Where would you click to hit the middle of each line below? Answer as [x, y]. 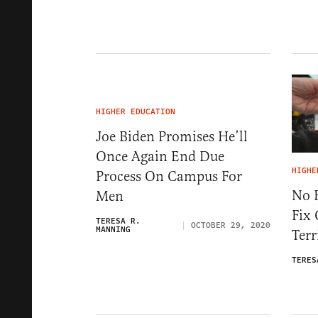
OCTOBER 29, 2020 [231, 226]
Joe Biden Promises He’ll [172, 137]
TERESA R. [118, 221]
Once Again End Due [160, 157]
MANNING [113, 230]
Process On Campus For [169, 177]
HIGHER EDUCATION [136, 112]
